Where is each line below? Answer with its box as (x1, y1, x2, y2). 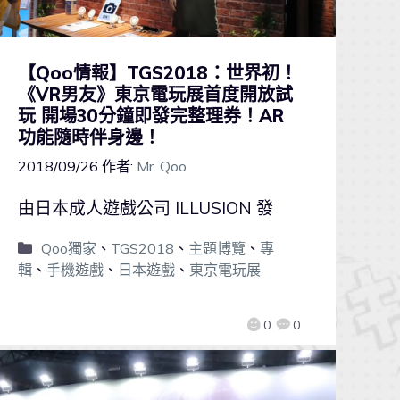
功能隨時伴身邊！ (17, 126, 161, 149)
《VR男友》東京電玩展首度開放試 (17, 83, 293, 106)
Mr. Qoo (136, 157, 187, 176)
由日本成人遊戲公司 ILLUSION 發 (17, 197, 273, 220)
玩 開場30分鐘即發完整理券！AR (17, 104, 284, 128)
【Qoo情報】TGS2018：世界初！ (17, 62, 297, 85)
